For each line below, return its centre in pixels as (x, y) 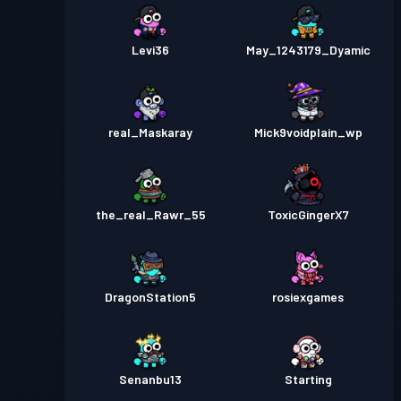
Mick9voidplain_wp (308, 132)
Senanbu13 (150, 380)
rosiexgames (308, 297)
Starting (308, 380)
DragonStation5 (150, 297)
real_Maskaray (150, 132)
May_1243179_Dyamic (308, 50)
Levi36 (150, 50)
